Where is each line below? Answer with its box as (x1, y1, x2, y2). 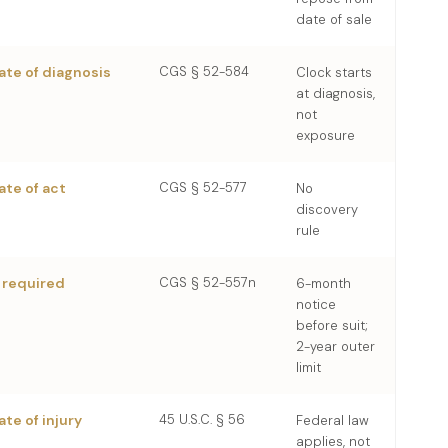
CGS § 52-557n (159, 274, 256, 291)
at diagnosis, (296, 85, 375, 102)
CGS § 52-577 (159, 179, 247, 196)
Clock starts (296, 64, 372, 81)
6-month (296, 275, 351, 292)
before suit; (296, 317, 368, 334)
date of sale (296, 11, 372, 28)
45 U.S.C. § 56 (159, 411, 245, 428)
